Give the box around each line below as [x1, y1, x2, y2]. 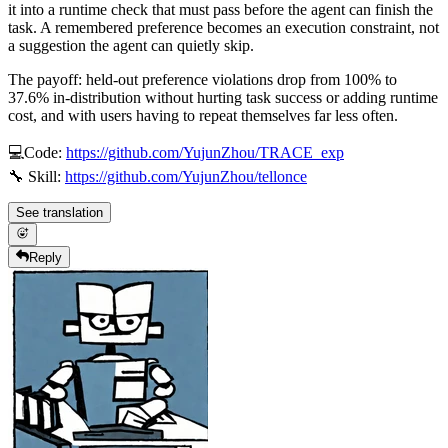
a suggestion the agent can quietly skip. [8, 37, 254, 55]
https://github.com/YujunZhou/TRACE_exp [66, 144, 344, 162]
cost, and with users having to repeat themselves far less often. [8, 107, 398, 125]
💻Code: [8, 144, 66, 162]
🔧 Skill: [8, 168, 65, 186]
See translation [16, 205, 103, 221]
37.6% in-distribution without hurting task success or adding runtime [8, 89, 438, 107]
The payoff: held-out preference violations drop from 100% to [8, 71, 397, 89]
